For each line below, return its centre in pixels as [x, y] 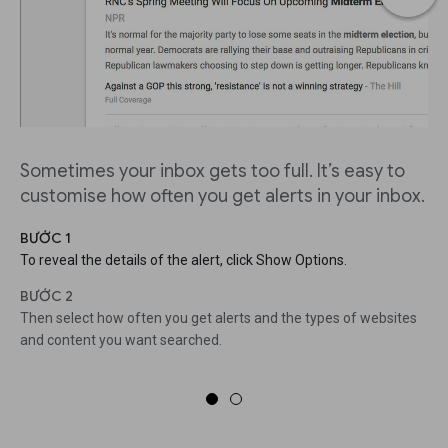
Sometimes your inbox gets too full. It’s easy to [212, 171]
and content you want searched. [121, 340]
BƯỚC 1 [45, 238]
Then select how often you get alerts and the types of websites [218, 318]
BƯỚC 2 [46, 296]
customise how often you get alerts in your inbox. [222, 196]
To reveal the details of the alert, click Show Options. [183, 260]
